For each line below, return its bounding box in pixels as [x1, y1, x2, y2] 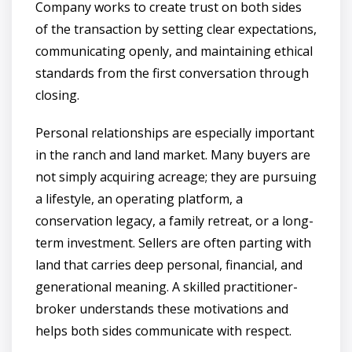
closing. [35, 86, 79, 104]
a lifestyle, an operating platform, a [35, 189, 243, 207]
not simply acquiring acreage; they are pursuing [35, 167, 317, 185]
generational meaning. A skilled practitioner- [35, 277, 298, 295]
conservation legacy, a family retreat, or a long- [35, 211, 313, 229]
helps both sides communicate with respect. [35, 321, 291, 339]
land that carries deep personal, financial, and [35, 255, 302, 273]
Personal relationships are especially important [35, 123, 314, 141]
